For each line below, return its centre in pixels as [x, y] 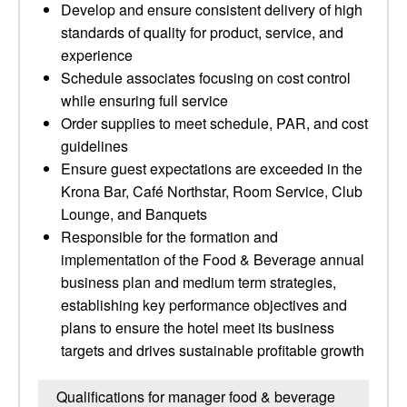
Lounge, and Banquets [134, 214]
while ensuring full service [144, 100]
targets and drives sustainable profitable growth [213, 350]
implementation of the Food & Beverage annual [213, 259]
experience [97, 55]
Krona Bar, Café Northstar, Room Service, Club [212, 191]
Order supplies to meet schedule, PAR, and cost [214, 123]
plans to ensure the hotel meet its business [198, 328]
